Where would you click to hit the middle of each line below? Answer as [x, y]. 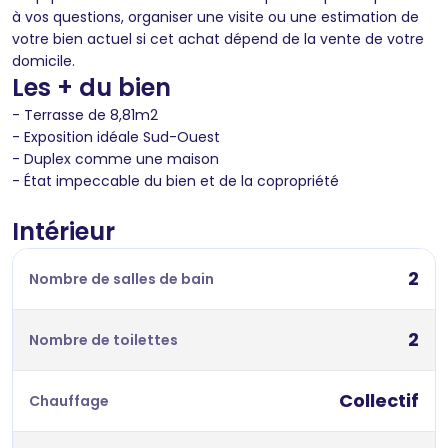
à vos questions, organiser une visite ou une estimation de [215, 16]
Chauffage [69, 400]
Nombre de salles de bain [121, 278]
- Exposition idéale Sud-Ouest [118, 136]
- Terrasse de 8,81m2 [85, 114]
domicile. [43, 60]
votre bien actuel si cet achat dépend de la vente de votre [218, 38]
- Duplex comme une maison [117, 158]
